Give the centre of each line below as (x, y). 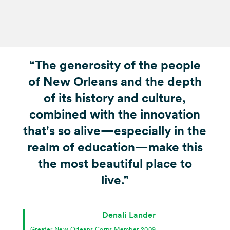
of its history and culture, (115, 98)
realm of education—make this (115, 147)
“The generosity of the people (115, 65)
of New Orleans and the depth (115, 81)
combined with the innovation (115, 114)
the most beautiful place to (115, 163)
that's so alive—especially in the (115, 130)
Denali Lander (129, 215)
